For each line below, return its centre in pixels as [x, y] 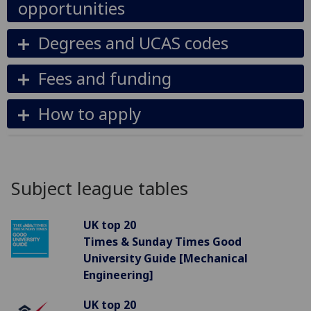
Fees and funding [104, 78]
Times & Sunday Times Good [162, 241]
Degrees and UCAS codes [133, 43]
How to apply [89, 113]
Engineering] [118, 275]
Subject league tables [100, 189]
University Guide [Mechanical [165, 258]
